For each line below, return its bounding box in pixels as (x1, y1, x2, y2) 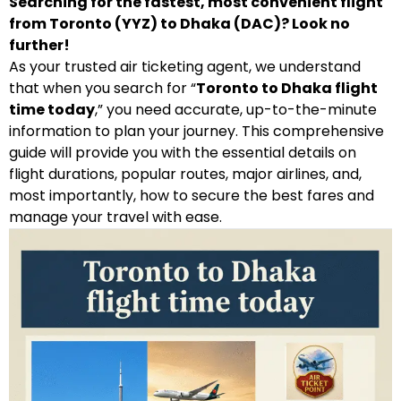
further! (9, 35, 70, 55)
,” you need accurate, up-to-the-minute (95, 99, 377, 120)
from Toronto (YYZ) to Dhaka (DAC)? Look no (9, 13, 350, 34)
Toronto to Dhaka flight (196, 78, 378, 98)
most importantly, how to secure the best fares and (9, 185, 374, 206)
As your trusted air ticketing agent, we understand (9, 56, 361, 77)
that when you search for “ (9, 78, 196, 98)
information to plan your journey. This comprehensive (9, 121, 384, 141)
